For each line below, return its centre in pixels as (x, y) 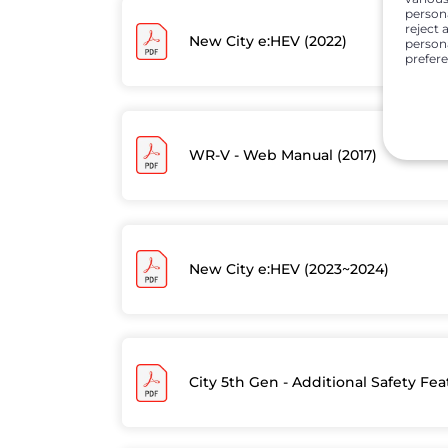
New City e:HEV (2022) (267, 40)
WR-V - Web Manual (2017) (282, 154)
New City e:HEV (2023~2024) (288, 268)
